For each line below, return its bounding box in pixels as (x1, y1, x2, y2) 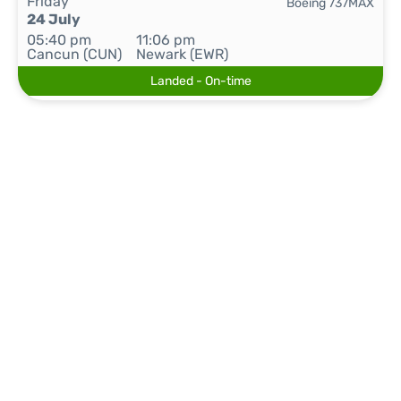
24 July (27, 11, 81, 28)
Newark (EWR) (136, 46, 229, 63)
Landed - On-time (149, 73, 252, 89)
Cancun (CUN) (27, 46, 122, 63)
